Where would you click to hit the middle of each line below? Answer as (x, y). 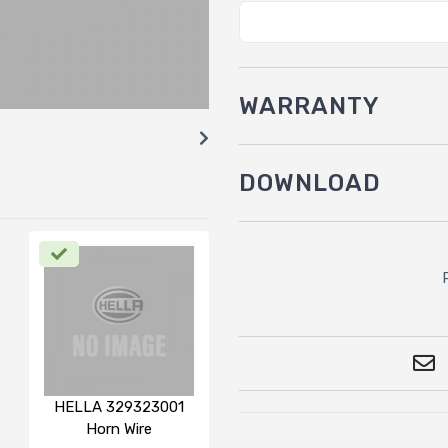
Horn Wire (119, 428)
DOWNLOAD (310, 182)
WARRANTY (309, 105)
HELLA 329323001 (119, 406)
